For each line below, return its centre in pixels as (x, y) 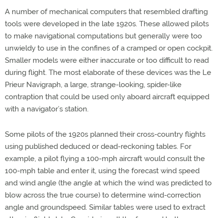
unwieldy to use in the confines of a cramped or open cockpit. (109, 48)
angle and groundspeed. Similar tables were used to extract (105, 207)
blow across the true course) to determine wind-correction (103, 195)
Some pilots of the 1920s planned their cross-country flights (105, 134)
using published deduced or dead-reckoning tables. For (98, 146)
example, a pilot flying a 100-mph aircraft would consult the (105, 159)
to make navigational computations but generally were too (103, 36)
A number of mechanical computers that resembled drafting (106, 12)
